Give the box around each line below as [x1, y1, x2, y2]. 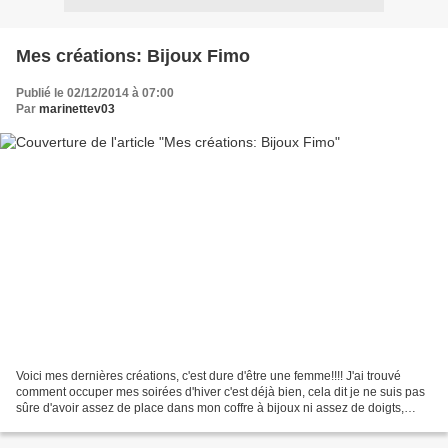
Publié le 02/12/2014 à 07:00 [16, 85, 174, 100]
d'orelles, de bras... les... [16, 417, 146, 432]
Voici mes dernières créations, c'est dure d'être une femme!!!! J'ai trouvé [16, 369, 401, 384]
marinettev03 [39, 101, 115, 116]
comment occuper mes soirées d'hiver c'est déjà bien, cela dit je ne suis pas [16, 385, 425, 400]
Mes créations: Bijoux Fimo [16, 45, 250, 66]
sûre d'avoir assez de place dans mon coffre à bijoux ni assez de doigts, [16, 401, 404, 416]
